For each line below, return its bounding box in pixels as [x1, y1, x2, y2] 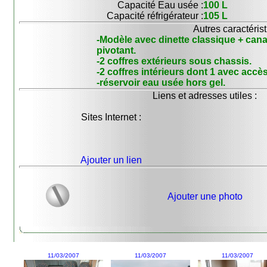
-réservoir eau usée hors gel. [97, 77, 226, 88]
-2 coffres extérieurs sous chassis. [97, 56, 252, 66]
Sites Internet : [81, 112, 142, 122]
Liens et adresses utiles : [153, 91, 257, 101]
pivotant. [97, 45, 136, 55]
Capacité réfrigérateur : [107, 11, 204, 21]
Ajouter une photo [167, 191, 243, 201]
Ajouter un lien [80, 155, 142, 165]
